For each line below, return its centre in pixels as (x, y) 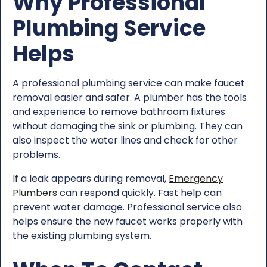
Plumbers (35, 193)
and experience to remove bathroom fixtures (119, 111)
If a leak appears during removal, (91, 178)
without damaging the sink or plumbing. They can (128, 126)
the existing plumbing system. (82, 235)
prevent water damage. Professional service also (127, 207)
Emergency (196, 178)
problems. (36, 154)
